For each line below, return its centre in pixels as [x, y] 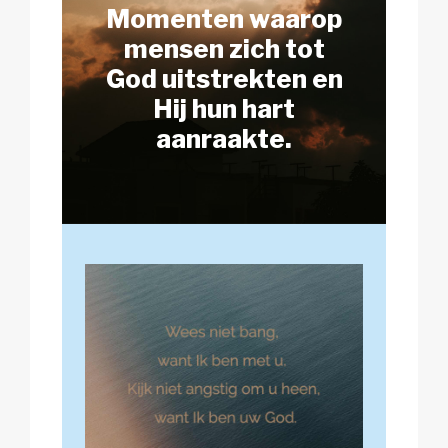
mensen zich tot [224, 49]
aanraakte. [224, 139]
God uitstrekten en [224, 79]
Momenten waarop [224, 19]
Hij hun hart [224, 109]
